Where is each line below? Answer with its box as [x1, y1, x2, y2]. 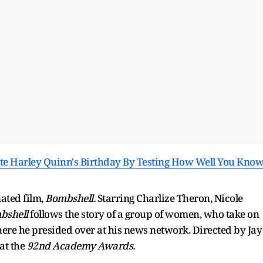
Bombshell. [45, 191, 95, 205]
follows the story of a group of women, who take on [28, 207, 259, 221]
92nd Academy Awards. [25, 238, 135, 252]
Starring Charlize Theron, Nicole [95, 191, 243, 205]
